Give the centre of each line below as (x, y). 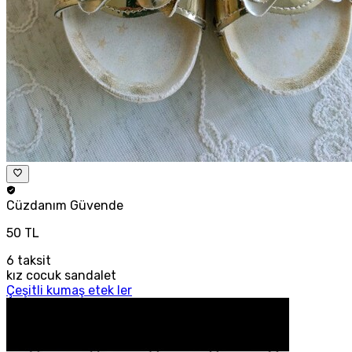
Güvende (97, 205)
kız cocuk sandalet (61, 275)
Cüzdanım (38, 205)
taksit (33, 260)
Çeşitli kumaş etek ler (69, 290)
